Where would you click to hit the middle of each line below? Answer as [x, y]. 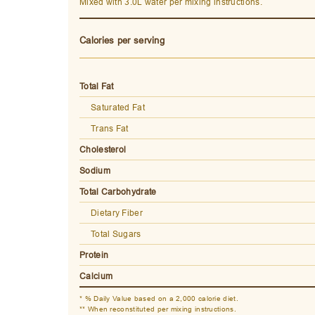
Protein [94, 255]
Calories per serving [122, 40]
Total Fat [97, 86]
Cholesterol [103, 150]
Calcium [96, 276]
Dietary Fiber [117, 213]
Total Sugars [116, 234]
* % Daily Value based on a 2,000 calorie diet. [159, 299]
